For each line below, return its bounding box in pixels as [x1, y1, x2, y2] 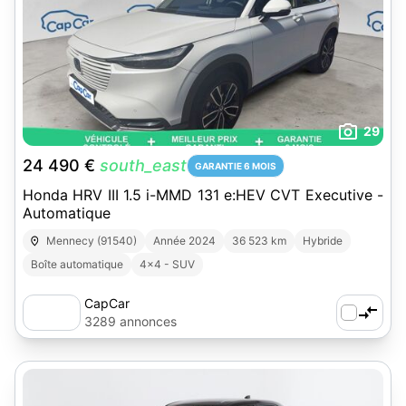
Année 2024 [153, 234, 217, 247]
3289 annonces [84, 314, 177, 329]
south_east [100, 156, 187, 175]
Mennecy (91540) [46, 234, 138, 247]
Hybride [303, 234, 343, 247]
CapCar [84, 295, 130, 311]
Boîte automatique [31, 257, 123, 271]
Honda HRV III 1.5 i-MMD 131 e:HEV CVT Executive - [23, 186, 383, 204]
